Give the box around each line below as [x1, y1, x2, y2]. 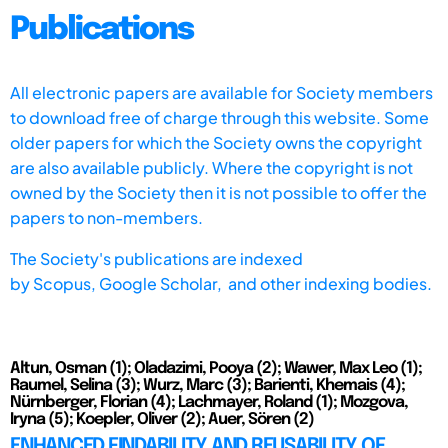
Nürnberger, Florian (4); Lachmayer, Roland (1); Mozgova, [10, 393, 408, 411]
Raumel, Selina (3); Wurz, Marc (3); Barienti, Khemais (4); [10, 376, 405, 394]
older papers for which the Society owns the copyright [10, 131, 422, 153]
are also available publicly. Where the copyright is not [10, 156, 413, 178]
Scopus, [33, 272, 99, 294]
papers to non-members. [10, 206, 203, 228]
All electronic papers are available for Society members [10, 81, 433, 103]
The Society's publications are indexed [10, 247, 303, 269]
